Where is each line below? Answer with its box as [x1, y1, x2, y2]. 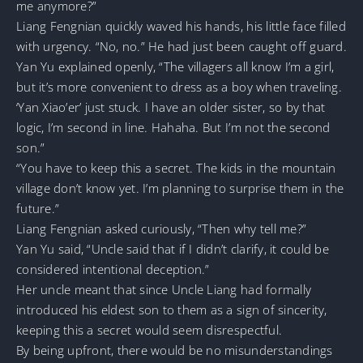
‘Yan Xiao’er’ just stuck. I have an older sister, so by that [16, 98, 326, 115]
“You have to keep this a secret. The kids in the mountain [16, 159, 336, 176]
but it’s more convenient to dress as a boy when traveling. [16, 78, 342, 95]
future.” [16, 199, 60, 216]
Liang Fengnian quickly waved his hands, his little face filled [16, 17, 346, 34]
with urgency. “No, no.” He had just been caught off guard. [16, 37, 347, 54]
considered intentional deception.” [16, 260, 210, 277]
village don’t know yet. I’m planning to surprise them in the [16, 179, 344, 196]
